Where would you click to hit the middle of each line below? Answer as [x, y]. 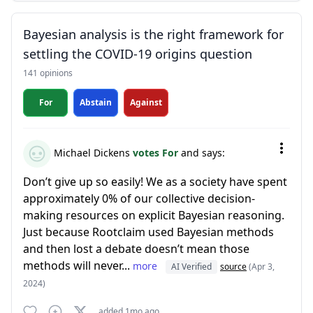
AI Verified [191, 267]
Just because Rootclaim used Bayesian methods [148, 232]
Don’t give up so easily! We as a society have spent [155, 182]
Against [146, 102]
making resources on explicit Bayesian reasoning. [154, 215]
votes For [157, 152]
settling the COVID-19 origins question [138, 54]
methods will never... [78, 265]
